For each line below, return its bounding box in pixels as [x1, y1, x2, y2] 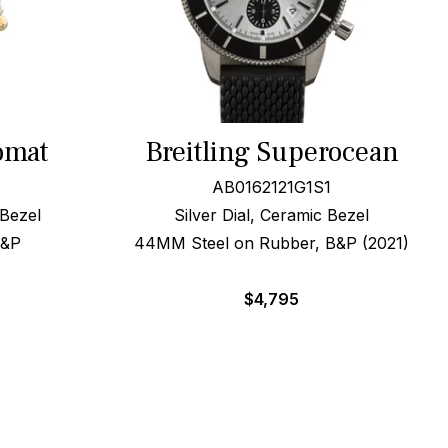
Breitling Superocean [144, 134, 399, 170]
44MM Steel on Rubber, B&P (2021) [134, 233, 410, 253]
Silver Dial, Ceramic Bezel [174, 205, 370, 225]
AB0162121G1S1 [212, 177, 332, 197]
